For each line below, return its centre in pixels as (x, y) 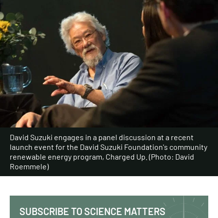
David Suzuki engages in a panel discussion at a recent (102, 137)
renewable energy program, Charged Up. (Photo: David (102, 157)
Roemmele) (29, 166)
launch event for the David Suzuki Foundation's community (109, 147)
